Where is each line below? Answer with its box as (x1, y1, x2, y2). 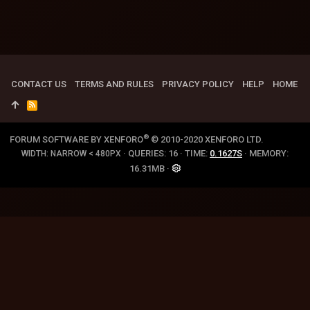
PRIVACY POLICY (162, 79, 234, 89)
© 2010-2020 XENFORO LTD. (151, 134, 264, 145)
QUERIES (128, 148, 164, 158)
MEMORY (249, 148, 286, 158)
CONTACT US (11, 79, 66, 89)
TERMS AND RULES (75, 79, 154, 89)
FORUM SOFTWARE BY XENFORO (10, 134, 143, 145)
